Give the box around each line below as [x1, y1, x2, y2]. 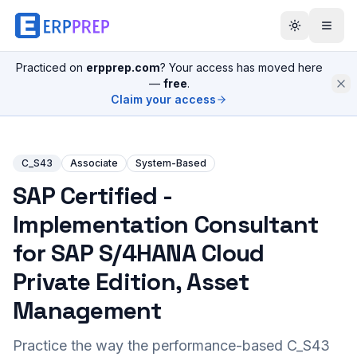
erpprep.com [85, 61, 160, 74]
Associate [70, 157, 118, 169]
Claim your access [111, 92, 216, 106]
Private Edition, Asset [13, 266, 249, 297]
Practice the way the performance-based [13, 337, 287, 354]
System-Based [135, 157, 206, 169]
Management [13, 295, 162, 326]
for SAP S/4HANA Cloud [13, 237, 265, 269]
